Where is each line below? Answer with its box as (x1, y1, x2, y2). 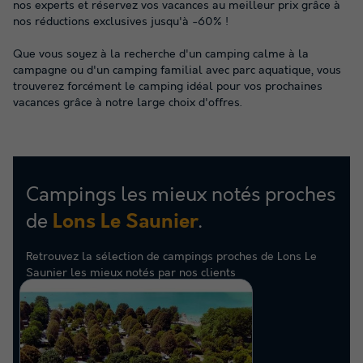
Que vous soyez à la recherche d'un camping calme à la (13, 48, 309, 61)
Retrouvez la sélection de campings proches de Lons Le (26, 250, 317, 263)
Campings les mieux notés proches (26, 184, 335, 207)
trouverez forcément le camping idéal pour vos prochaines (13, 80, 322, 93)
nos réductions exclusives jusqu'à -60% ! (13, 15, 228, 28)
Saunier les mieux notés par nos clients (26, 267, 236, 280)
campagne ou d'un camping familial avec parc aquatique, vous (13, 64, 341, 77)
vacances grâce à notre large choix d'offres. (13, 96, 242, 109)
